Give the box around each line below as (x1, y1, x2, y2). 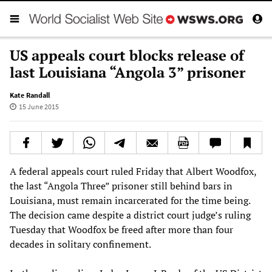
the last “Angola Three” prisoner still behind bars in (10, 178, 233, 192)
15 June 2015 (18, 101, 59, 111)
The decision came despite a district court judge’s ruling (10, 208, 251, 222)
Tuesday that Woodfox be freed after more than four (10, 222, 233, 236)
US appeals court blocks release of (10, 45, 244, 65)
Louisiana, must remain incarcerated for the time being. (10, 193, 250, 207)
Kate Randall (10, 90, 50, 100)
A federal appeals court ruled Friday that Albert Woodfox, (10, 164, 256, 178)
